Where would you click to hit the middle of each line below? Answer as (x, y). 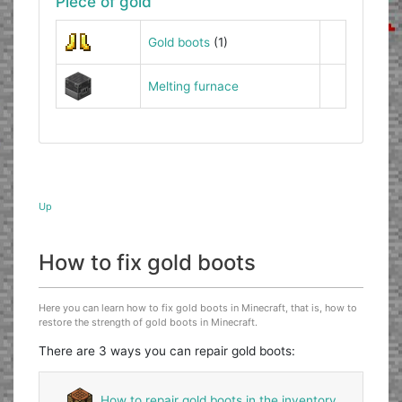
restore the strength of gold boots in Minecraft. (149, 322)
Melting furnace (193, 87)
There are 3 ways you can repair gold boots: (167, 350)
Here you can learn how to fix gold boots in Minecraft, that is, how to (198, 307)
